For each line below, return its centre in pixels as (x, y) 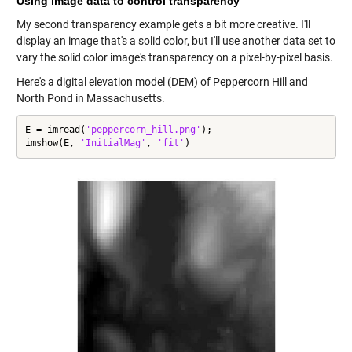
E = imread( (55, 129)
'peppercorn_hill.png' (143, 129)
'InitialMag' (113, 143)
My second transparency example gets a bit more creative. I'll (163, 24)
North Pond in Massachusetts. (90, 98)
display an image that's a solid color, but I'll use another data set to (176, 40)
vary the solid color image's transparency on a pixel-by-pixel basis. (174, 57)
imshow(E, (52, 143)
